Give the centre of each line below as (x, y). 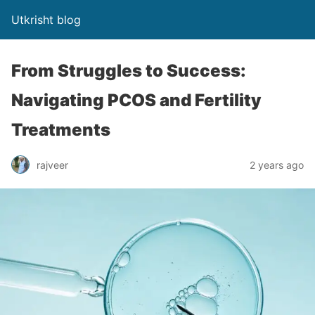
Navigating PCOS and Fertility (136, 100)
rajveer (52, 165)
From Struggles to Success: (129, 71)
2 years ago (277, 165)
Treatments (61, 130)
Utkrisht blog (46, 20)
